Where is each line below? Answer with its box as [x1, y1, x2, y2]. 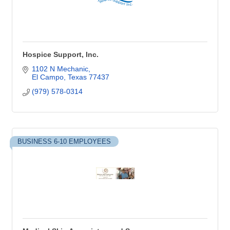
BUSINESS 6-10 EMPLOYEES [17, 138, 111, 145]
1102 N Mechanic [31, 65, 88, 73]
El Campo [31, 73, 64, 81]
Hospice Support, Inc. [23, 50, 99, 59]
